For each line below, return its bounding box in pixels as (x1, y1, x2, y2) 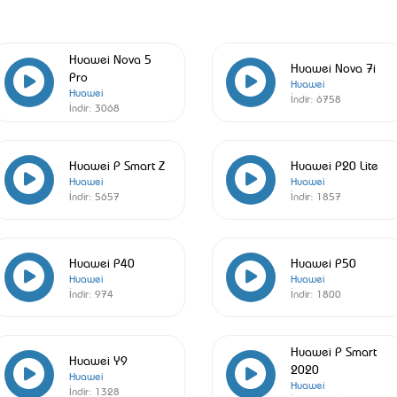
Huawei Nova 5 (68, 50, 152, 66)
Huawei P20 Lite (290, 156, 378, 173)
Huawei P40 (68, 253, 135, 270)
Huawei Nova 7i (290, 58, 376, 75)
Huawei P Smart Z (68, 156, 165, 173)
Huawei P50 (290, 253, 356, 270)
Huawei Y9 (68, 351, 128, 368)
